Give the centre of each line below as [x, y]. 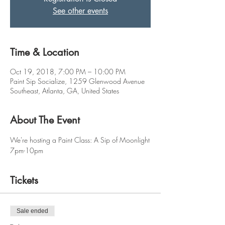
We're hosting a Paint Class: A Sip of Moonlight [80, 140]
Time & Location [45, 52]
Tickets [24, 180]
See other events [80, 11]
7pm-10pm [27, 150]
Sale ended [32, 211]
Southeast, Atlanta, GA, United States [65, 90]
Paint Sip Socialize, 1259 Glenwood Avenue [77, 81]
